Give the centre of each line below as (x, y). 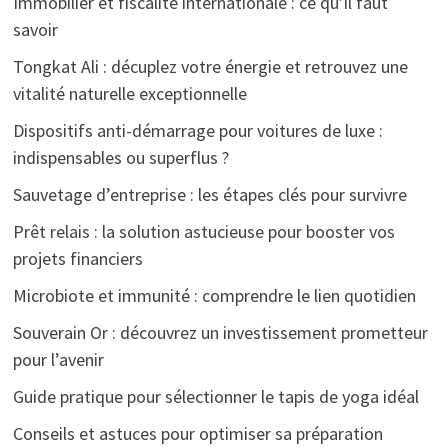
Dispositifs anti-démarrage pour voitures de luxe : (197, 130)
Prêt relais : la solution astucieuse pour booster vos (203, 231)
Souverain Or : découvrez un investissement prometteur (220, 332)
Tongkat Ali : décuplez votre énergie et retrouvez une (210, 66)
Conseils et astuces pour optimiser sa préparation (197, 433)
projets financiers (77, 258)
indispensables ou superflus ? (120, 157)
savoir (35, 29)
